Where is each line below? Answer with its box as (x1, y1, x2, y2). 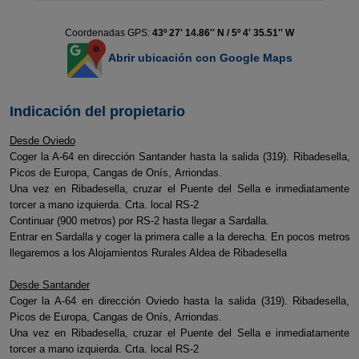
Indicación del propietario (9, 103, 185, 119)
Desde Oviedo (9, 135, 75, 147)
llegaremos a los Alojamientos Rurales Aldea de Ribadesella (9, 247, 287, 259)
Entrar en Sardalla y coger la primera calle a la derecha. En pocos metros (9, 231, 350, 243)
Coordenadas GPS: (65, 27, 152, 38)
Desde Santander (9, 279, 90, 291)
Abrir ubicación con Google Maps (105, 50, 292, 64)
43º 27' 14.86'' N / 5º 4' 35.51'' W (152, 27, 294, 38)
